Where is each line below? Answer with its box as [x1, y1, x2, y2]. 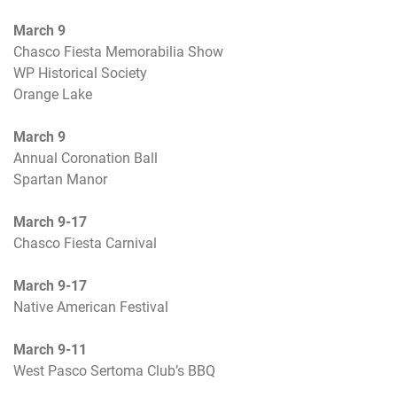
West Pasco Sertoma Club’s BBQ [13, 362, 215, 380]
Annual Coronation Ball [13, 150, 158, 167]
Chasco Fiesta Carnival [13, 235, 157, 253]
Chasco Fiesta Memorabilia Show [13, 43, 223, 61]
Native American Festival [13, 299, 168, 316]
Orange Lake [13, 86, 92, 104]
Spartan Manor [13, 171, 107, 189]
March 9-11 [13, 341, 87, 359]
